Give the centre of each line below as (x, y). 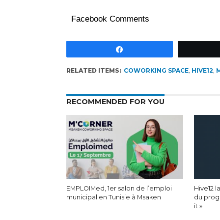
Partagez (144, 49)
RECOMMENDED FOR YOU (115, 102)
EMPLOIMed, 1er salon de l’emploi (119, 188)
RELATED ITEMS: (94, 70)
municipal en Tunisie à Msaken (113, 197)
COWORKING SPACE (156, 70)
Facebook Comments (110, 19)
